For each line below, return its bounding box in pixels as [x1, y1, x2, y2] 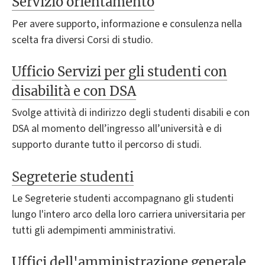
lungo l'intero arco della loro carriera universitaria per [12, 206, 245, 222]
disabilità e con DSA [12, 83, 136, 99]
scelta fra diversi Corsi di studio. [12, 32, 153, 47]
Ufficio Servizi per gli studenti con [12, 63, 227, 80]
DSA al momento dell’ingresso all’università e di [12, 121, 222, 137]
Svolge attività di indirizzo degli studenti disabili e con [12, 105, 250, 121]
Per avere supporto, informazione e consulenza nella [12, 16, 242, 31]
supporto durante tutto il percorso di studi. [12, 137, 202, 153]
